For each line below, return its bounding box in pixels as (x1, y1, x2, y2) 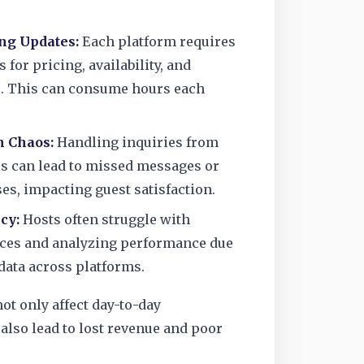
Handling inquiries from (54, 134, 219, 150)
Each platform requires (79, 33, 236, 50)
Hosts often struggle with (19, 211, 190, 227)
